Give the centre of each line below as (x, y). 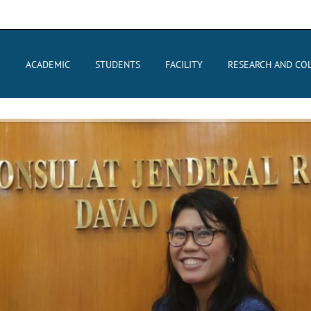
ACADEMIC (48, 65)
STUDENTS (118, 65)
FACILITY (184, 65)
